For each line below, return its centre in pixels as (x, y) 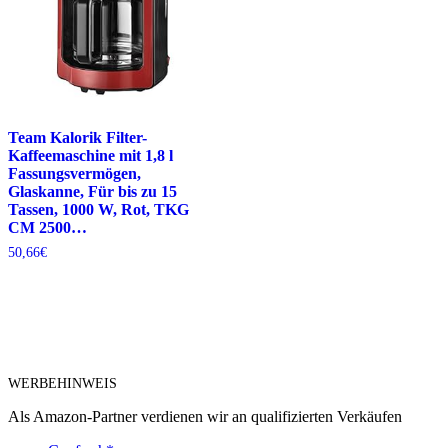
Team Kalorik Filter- (77, 138)
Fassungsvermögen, (74, 174)
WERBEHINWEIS (62, 384)
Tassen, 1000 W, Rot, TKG (98, 210)
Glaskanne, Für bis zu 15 (92, 192)
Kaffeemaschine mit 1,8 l (90, 156)
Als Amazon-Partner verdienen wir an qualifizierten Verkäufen (205, 417)
